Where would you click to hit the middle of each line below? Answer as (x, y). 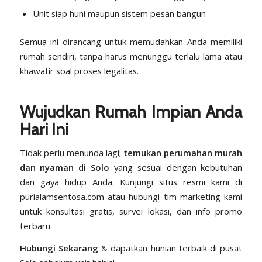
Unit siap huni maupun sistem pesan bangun (119, 14)
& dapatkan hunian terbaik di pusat (170, 248)
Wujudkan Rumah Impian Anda (131, 112)
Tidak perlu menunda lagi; (72, 152)
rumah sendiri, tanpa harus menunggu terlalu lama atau (131, 56)
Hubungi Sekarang (59, 248)
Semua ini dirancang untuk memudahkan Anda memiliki (131, 42)
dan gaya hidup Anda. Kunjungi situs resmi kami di (131, 182)
